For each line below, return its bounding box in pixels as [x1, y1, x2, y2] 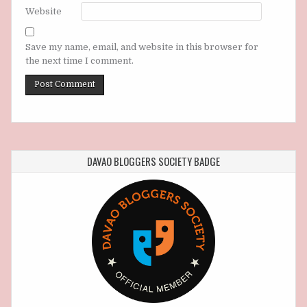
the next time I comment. [25, 56, 134, 66]
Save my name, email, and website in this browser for [25, 42, 258, 53]
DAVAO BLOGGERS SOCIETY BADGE [87, 153, 220, 169]
